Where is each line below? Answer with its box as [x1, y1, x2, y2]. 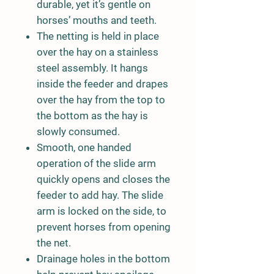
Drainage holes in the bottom [37, 253, 170, 265]
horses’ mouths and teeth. [37, 14, 157, 26]
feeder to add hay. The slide [37, 189, 163, 201]
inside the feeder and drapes [37, 78, 168, 90]
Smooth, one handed [37, 141, 131, 154]
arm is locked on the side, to [37, 205, 166, 217]
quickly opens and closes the [37, 173, 170, 185]
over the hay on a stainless [37, 46, 158, 58]
